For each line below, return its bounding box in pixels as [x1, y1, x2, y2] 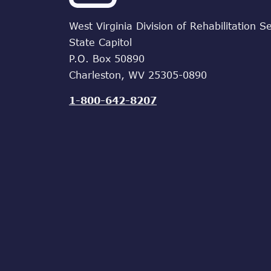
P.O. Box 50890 [69, 52, 145, 64]
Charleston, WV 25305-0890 [69, 68, 207, 80]
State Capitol [69, 36, 132, 48]
